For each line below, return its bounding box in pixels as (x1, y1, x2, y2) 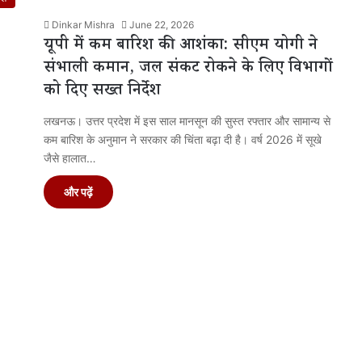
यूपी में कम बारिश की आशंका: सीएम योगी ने (44, 33, 318, 60)
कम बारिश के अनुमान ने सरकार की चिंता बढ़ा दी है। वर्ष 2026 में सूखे (44, 132, 322, 146)
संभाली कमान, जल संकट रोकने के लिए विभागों (44, 56, 333, 82)
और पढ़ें (64, 184, 93, 199)
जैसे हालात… (44, 150, 96, 165)
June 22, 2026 (129, 18, 194, 31)
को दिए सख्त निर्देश (44, 78, 161, 105)
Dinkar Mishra (52, 18, 115, 31)
